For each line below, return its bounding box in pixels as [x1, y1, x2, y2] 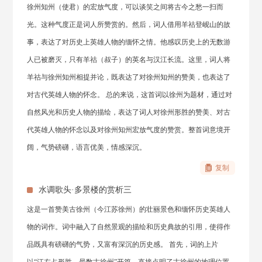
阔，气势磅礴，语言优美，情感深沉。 [27, 143, 147, 151]
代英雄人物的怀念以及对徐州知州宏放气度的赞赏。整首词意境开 [27, 126, 231, 134]
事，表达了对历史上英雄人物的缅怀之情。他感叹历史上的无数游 [27, 38, 231, 46]
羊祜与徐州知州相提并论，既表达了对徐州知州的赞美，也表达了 [27, 73, 231, 81]
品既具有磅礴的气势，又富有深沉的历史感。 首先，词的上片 [27, 240, 219, 249]
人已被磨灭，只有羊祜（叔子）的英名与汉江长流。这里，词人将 [27, 56, 231, 64]
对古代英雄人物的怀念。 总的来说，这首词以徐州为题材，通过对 [27, 91, 233, 99]
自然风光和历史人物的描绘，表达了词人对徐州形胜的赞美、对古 [27, 108, 231, 116]
